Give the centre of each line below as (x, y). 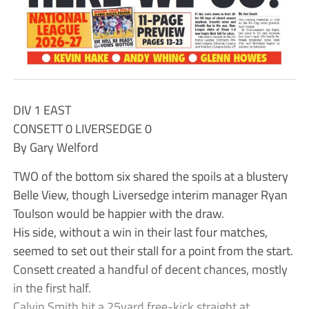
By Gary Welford (56, 147)
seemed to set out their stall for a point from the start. (153, 250)
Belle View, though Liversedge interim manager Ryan (150, 194)
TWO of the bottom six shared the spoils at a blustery (150, 176)
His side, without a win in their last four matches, (140, 231)
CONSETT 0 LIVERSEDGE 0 (82, 128)
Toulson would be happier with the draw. (118, 213)
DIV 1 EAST (42, 109)
